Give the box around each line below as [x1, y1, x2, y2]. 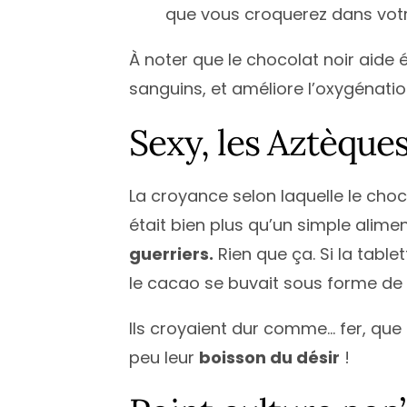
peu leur [129, 345, 199, 369]
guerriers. [129, 242, 213, 265]
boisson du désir [199, 345, 340, 369]
